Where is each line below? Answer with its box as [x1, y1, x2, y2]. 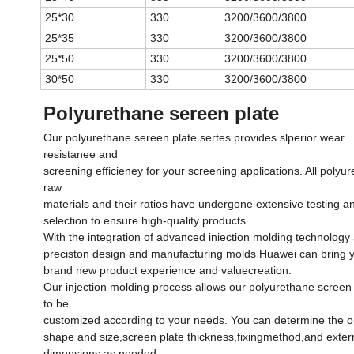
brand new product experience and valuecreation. [43, 263, 295, 277]
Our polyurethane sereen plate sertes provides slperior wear [43, 130, 345, 144]
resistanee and [43, 147, 121, 160]
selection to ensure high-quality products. [43, 213, 252, 227]
